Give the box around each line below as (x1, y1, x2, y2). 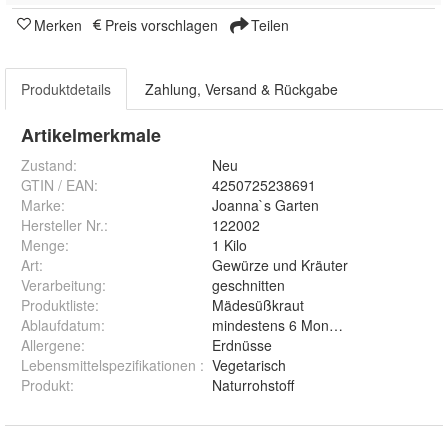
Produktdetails (21, 79, 111, 100)
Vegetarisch (212, 355, 286, 376)
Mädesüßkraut (212, 295, 304, 316)
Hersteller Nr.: (21, 215, 108, 236)
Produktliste (21, 295, 95, 316)
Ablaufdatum (21, 315, 101, 336)
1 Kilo (212, 235, 247, 256)
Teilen (247, 15, 289, 36)
